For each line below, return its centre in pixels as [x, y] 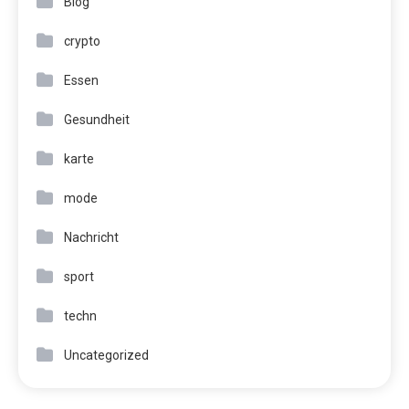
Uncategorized [106, 356]
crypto [82, 42]
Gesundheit [97, 120]
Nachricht [91, 238]
